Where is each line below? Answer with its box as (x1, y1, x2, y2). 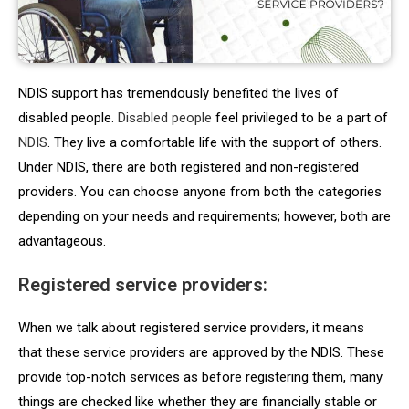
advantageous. (18, 233, 110, 250)
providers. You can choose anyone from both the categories (18, 184, 382, 201)
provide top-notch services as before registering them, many (18, 369, 383, 386)
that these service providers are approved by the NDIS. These (18, 344, 384, 362)
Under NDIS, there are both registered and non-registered (18, 159, 359, 176)
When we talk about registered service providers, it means (18, 320, 364, 337)
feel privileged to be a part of (212, 110, 388, 127)
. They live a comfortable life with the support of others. (47, 134, 382, 152)
